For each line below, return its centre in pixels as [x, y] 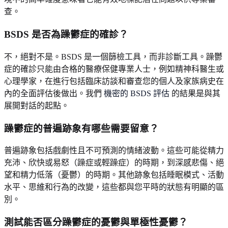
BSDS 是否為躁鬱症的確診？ [66, 35]
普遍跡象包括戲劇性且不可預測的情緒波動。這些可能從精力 [114, 151]
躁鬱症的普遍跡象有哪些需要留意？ [81, 128]
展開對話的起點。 [37, 105]
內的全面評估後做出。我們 [54, 93]
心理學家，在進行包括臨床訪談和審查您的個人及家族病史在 [114, 81]
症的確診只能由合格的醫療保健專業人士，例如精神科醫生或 [114, 69]
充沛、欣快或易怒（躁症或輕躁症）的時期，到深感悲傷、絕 [114, 163]
